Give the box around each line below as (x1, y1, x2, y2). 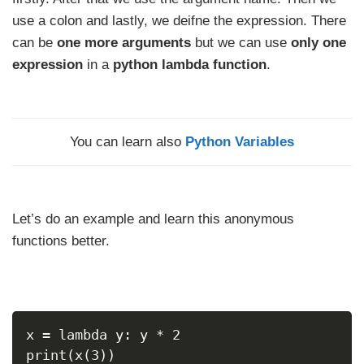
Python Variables (185, 134, 294, 150)
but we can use (191, 35, 291, 51)
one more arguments (57, 35, 191, 51)
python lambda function (113, 57, 266, 73)
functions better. (12, 233, 110, 249)
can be (12, 35, 57, 51)
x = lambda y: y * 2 (26, 327, 180, 344)
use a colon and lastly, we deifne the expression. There (12, 13, 346, 29)
